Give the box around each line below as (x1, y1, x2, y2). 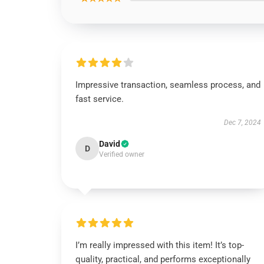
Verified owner (99, 150, 144, 159)
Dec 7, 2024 (223, 118, 261, 127)
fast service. (75, 94, 124, 104)
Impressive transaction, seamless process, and (75, 80, 260, 90)
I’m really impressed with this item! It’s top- (75, 240, 244, 250)
